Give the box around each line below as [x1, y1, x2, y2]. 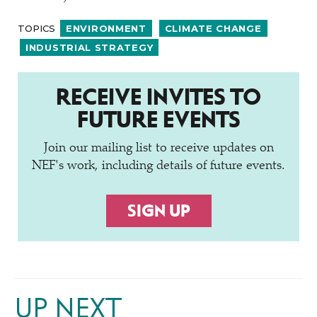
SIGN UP [127, 202, 190, 220]
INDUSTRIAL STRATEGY [25, 42, 154, 53]
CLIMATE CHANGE [164, 23, 262, 34]
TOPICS [18, 22, 58, 34]
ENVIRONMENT [66, 23, 146, 34]
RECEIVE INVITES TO [56, 85, 261, 110]
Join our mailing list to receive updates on [43, 142, 274, 155]
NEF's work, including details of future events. [32, 160, 285, 173]
